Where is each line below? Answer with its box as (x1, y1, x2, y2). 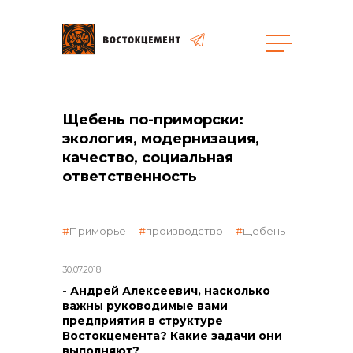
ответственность (62, 168, 197, 185)
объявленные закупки (62, 180, 233, 199)
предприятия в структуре (62, 314, 223, 328)
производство (146, 225, 223, 237)
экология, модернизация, (62, 130, 259, 147)
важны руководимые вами (62, 299, 228, 313)
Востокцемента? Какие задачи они (62, 329, 282, 343)
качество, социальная (62, 149, 233, 166)
